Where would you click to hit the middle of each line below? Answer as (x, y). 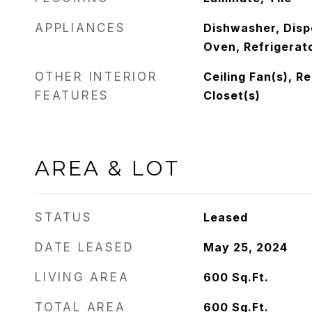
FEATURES (72, 95)
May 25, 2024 (245, 247)
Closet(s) (232, 95)
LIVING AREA (82, 277)
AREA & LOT (107, 168)
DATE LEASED (85, 247)
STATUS (64, 217)
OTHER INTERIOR (96, 77)
